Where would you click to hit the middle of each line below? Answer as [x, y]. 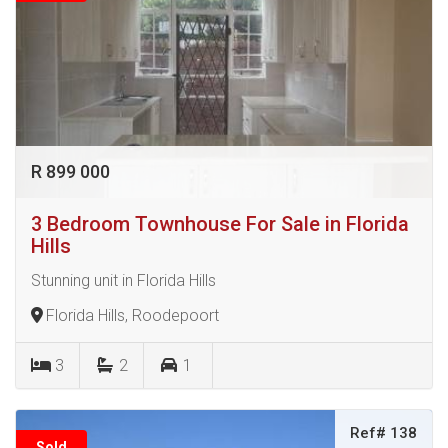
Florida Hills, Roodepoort [132, 315]
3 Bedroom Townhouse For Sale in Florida [220, 223]
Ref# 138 [383, 432]
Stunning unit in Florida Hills [123, 280]
